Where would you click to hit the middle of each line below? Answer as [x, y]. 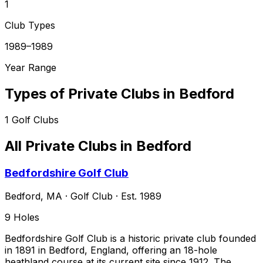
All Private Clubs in [70, 146]
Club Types [30, 25]
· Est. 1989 [137, 196]
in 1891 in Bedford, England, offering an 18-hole [111, 250]
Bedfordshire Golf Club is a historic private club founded [130, 239]
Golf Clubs [35, 119]
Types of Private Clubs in [92, 93]
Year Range [31, 67]
